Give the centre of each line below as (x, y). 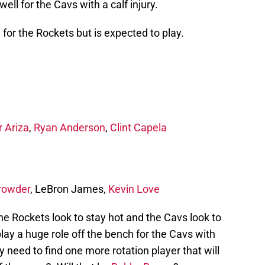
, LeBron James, (69, 189)
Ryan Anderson (70, 128)
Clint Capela (138, 128)
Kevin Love (134, 189)
